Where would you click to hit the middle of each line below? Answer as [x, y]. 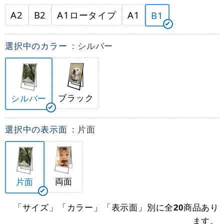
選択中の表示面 [37, 129]
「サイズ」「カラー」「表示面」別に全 [93, 207]
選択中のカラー [37, 46]
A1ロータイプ [87, 15]
